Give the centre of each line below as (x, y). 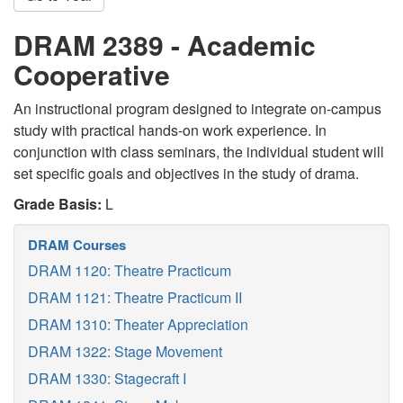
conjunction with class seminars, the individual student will (199, 152)
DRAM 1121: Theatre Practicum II (135, 297)
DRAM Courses (77, 245)
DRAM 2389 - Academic (165, 45)
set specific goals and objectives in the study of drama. (186, 173)
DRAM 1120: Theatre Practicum (130, 270)
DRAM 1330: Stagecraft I (107, 378)
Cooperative (92, 74)
